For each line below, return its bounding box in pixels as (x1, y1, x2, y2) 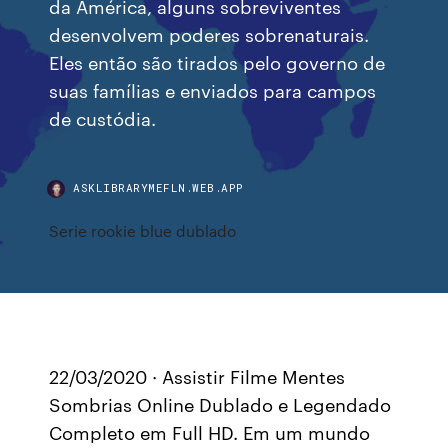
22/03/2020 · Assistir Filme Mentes (49, 363, 346, 389)
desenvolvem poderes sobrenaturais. (49, 21, 370, 46)
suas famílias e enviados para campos (49, 77, 377, 102)
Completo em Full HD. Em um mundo (49, 419, 371, 445)
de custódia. (49, 105, 157, 130)
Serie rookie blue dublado (49, 220, 237, 241)
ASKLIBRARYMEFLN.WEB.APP (73, 180, 244, 195)
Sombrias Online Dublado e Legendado (49, 391, 392, 417)
